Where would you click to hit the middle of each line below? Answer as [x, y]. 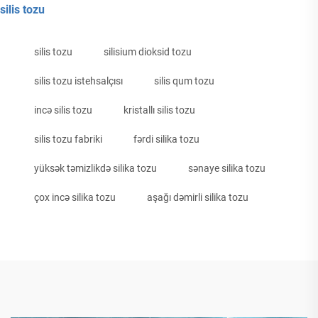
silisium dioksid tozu [148, 52]
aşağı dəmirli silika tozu [198, 198]
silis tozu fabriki [68, 139]
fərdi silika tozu [166, 139]
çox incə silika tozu [75, 198]
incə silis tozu [63, 110]
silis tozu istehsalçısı [78, 81]
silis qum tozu [184, 81]
